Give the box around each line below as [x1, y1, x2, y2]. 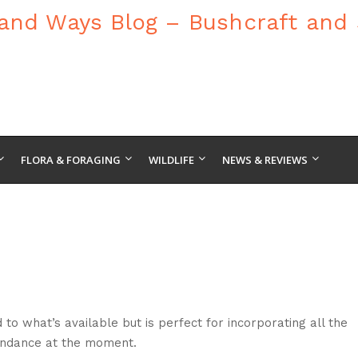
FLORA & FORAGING [21, 153, 121, 167]
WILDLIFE [149, 153, 194, 167]
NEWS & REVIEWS [222, 153, 308, 167]
